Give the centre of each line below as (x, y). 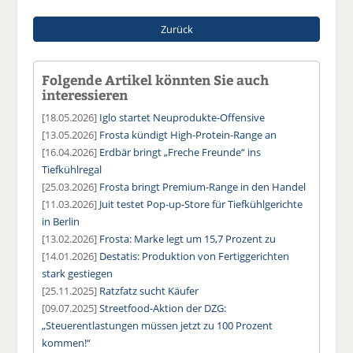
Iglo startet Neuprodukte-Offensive (182, 117)
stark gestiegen (78, 273)
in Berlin (61, 221)
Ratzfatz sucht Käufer (149, 290)
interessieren (85, 94)
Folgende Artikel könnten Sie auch (156, 79)
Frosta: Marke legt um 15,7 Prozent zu (188, 238)
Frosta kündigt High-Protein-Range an (188, 134)
